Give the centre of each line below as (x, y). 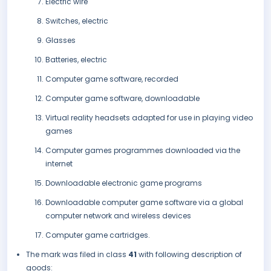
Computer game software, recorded (112, 79)
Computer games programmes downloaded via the (143, 151)
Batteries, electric (76, 60)
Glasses (60, 41)
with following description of (190, 255)
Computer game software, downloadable (122, 99)
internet (59, 164)
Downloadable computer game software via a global (144, 203)
